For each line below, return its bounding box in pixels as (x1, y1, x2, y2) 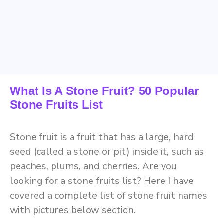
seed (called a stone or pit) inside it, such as (10, 145, 204, 158)
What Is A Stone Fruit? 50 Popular (10, 84, 199, 97)
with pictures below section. (10, 203, 136, 217)
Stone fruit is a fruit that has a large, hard (10, 130, 194, 144)
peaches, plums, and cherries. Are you (10, 160, 177, 173)
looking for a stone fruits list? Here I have (10, 174, 194, 187)
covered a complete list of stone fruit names (10, 189, 207, 202)
